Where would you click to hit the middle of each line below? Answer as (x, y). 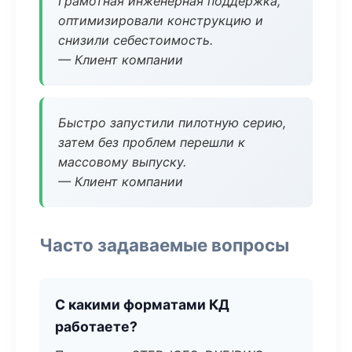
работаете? (96, 326)
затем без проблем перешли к (152, 142)
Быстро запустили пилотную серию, (172, 123)
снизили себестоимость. (136, 40)
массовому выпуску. (122, 162)
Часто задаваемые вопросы (164, 245)
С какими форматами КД (142, 304)
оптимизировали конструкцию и (161, 20)
